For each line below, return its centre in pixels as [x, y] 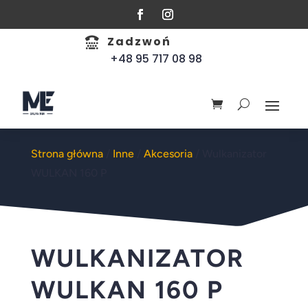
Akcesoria [168, 154]
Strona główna [67, 154]
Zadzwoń [139, 42]
